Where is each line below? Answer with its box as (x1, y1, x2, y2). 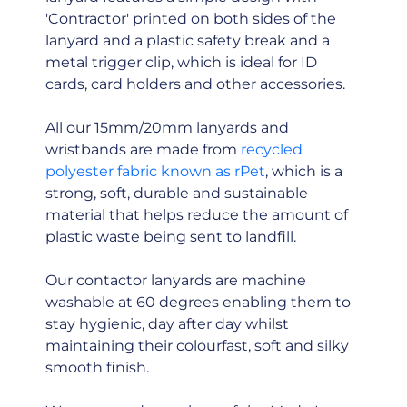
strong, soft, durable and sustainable (45, 184, 308, 203)
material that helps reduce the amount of (45, 206, 348, 224)
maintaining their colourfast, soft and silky (45, 337, 349, 355)
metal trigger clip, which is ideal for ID (45, 54, 317, 72)
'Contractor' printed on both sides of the (45, 10, 336, 28)
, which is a (264, 163, 342, 181)
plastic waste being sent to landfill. (45, 228, 296, 246)
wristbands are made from (45, 141, 241, 159)
